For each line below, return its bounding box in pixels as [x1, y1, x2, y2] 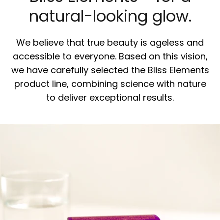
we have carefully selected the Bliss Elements [11, 64, 209, 76]
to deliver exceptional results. [46, 91, 174, 104]
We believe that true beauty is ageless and [16, 36, 204, 49]
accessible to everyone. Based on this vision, [12, 50, 208, 62]
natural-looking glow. [28, 5, 192, 27]
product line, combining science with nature [14, 78, 206, 90]
